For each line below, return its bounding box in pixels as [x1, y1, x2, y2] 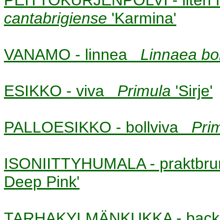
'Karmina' [111, 9, 176, 27]
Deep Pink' [4, 172, 80, 191]
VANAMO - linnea [4, 45, 140, 63]
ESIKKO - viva [4, 82, 117, 100]
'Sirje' [175, 82, 213, 100]
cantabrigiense [4, 9, 111, 27]
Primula [117, 82, 175, 100]
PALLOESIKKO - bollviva [4, 118, 192, 136]
